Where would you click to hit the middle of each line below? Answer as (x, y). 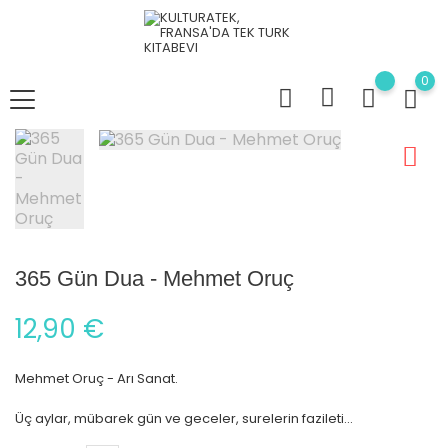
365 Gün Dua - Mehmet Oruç (154, 278)
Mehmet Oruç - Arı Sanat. (96, 378)
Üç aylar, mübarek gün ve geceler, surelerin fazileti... (184, 418)
